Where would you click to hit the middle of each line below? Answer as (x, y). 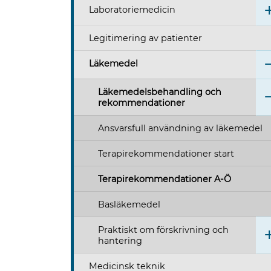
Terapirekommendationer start (166, 154)
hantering (120, 241)
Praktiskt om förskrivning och (163, 230)
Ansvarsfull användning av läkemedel (180, 129)
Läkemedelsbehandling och (160, 92)
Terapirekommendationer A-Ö (165, 179)
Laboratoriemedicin (132, 10)
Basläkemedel (129, 205)
